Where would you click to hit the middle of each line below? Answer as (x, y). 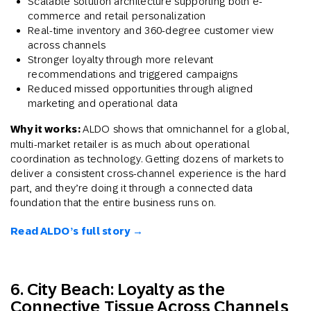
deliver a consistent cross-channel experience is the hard (149, 174)
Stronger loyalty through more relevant (121, 60)
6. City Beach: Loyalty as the (118, 289)
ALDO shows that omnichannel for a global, (186, 129)
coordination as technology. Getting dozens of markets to (148, 159)
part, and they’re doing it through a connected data (132, 188)
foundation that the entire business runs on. (113, 203)
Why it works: (47, 129)
